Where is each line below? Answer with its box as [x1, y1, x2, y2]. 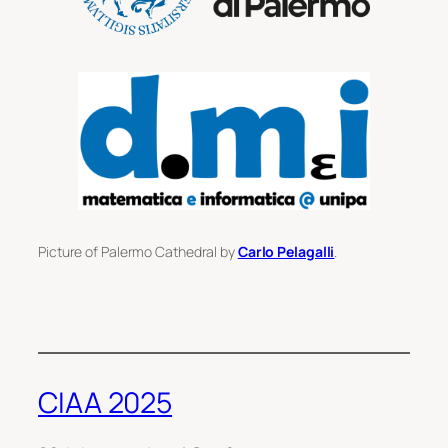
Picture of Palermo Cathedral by [38, 242, 238, 262]
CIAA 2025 [38, 382, 173, 422]
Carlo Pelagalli [237, 242, 335, 262]
